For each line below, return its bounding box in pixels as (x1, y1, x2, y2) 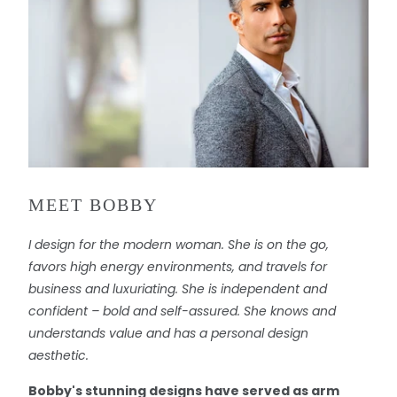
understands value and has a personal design (27, 324, 308, 343)
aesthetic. (27, 346, 89, 365)
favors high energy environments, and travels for (27, 258, 327, 276)
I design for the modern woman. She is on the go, (27, 236, 329, 254)
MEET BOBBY (27, 195, 158, 215)
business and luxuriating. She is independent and (27, 280, 327, 299)
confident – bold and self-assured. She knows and (27, 302, 336, 321)
